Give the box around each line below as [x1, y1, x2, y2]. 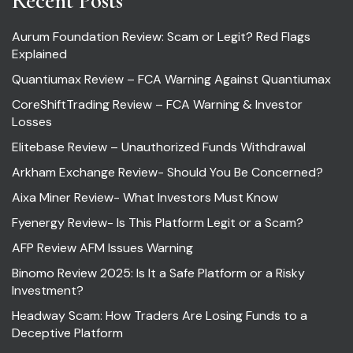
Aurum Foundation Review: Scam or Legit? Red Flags [12, 28, 310, 46]
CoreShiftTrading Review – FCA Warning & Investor [12, 96, 303, 113]
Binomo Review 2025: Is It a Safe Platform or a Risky [12, 265, 305, 282]
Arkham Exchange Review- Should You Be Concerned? [12, 164, 323, 181]
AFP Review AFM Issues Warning [12, 240, 193, 257]
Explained [12, 46, 67, 63]
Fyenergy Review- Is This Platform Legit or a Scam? [12, 214, 303, 232]
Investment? [12, 282, 84, 299]
